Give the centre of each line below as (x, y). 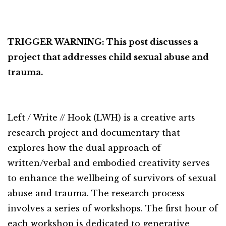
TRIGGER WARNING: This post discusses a (103, 42)
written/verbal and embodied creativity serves (109, 163)
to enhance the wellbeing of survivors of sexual (112, 178)
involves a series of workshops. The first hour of (113, 208)
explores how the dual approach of (84, 148)
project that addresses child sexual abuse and (108, 57)
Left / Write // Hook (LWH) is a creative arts (101, 118)
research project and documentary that (94, 133)
